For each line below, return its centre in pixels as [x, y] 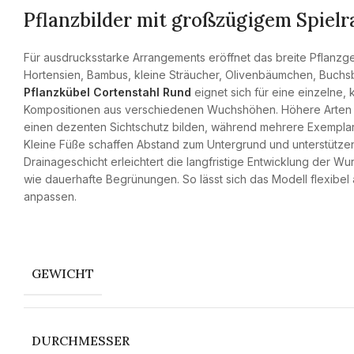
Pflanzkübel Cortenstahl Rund [107, 92]
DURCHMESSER [81, 341]
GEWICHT [63, 273]
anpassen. [50, 196]
